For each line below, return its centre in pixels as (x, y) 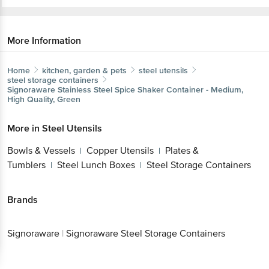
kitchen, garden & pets (84, 70)
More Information (44, 41)
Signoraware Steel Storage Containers (146, 234)
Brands (23, 200)
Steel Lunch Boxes (96, 165)
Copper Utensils (120, 150)
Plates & (182, 150)
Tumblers (26, 165)
